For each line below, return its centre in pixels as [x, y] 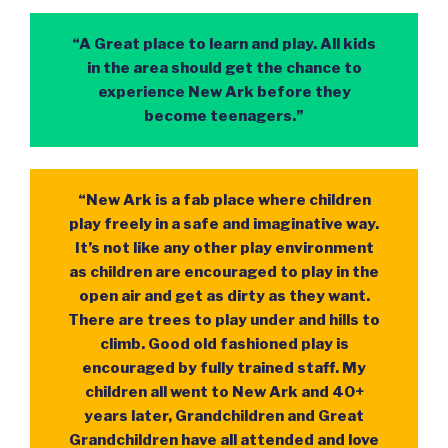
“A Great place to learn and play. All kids [224, 43]
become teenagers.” [224, 115]
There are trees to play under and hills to [224, 319]
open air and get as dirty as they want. [224, 295]
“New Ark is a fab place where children [224, 199]
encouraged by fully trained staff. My [224, 367]
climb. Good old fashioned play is [224, 343]
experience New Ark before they [224, 91]
